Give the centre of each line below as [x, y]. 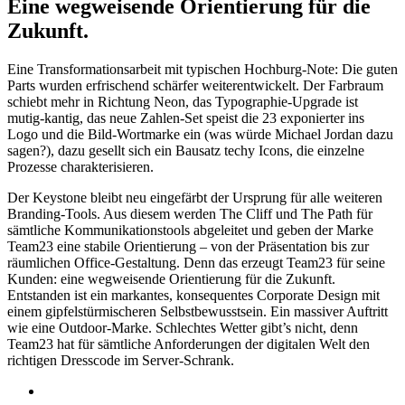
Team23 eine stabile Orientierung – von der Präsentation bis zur [188, 246]
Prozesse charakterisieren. [80, 166]
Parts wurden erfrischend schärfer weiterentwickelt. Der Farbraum [195, 85]
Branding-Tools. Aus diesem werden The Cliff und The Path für [190, 213]
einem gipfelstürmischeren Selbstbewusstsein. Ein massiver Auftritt [198, 311]
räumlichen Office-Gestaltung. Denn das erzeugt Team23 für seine [196, 262]
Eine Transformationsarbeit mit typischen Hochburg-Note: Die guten [202, 69]
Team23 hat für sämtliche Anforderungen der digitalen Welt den [188, 344]
